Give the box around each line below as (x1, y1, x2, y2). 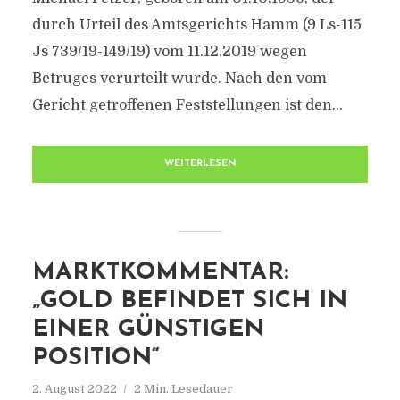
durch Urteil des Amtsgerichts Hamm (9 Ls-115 (31, 17, 362, 33)
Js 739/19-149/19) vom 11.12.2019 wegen (31, 44, 307, 60)
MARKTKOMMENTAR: (31, 261, 288, 285)
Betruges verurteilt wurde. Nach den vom (31, 71, 327, 87)
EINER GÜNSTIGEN (31, 318, 264, 342)
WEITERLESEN (163, 159, 237, 169)
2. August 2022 (31, 382, 117, 396)
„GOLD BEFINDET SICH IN (31, 289, 347, 313)
